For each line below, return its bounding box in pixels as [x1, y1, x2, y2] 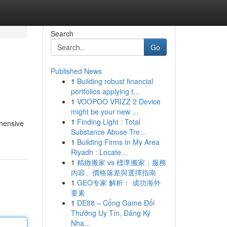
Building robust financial [77, 76, 153, 86]
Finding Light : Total [77, 117, 140, 127]
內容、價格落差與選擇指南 [70, 167, 156, 177]
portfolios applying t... [70, 86, 139, 96]
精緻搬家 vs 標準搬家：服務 [77, 157, 166, 167]
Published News [50, 66, 102, 76]
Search [50, 28, 73, 39]
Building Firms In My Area [77, 137, 160, 147]
